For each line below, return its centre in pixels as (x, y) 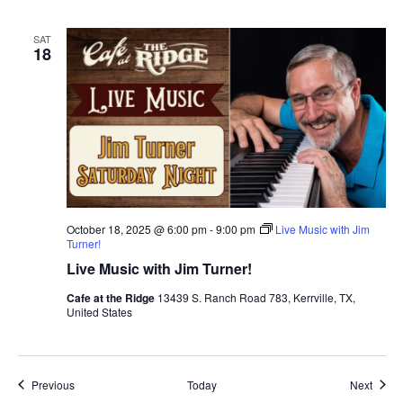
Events (90, 383)
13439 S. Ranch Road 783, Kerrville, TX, (256, 297)
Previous (53, 384)
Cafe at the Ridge (112, 297)
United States (99, 311)
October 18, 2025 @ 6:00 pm (136, 228)
